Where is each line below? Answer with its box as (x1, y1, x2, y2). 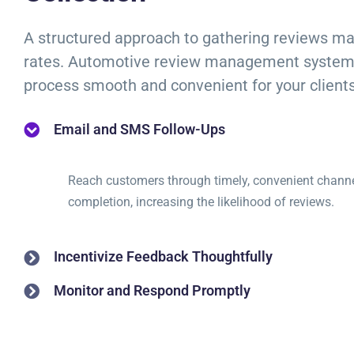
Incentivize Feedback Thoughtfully (54, 248, 273, 265)
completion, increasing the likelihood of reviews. (68, 194, 334, 210)
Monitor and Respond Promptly (54, 281, 250, 299)
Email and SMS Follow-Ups (54, 121, 225, 138)
